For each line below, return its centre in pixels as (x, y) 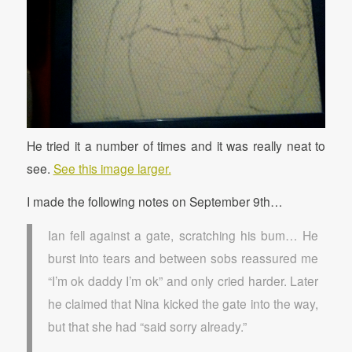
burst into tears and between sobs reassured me (183, 257)
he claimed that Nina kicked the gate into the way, (183, 303)
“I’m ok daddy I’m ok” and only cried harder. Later (183, 280)
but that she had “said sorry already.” (147, 326)
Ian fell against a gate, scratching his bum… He (183, 235)
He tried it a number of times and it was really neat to (176, 146)
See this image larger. (112, 169)
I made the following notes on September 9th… (154, 202)
